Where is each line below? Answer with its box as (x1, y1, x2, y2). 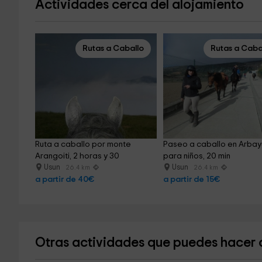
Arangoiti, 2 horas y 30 (35, 152, 119, 160)
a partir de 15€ (163, 175, 220, 184)
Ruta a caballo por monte (35, 140, 133, 149)
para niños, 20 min (163, 152, 231, 160)
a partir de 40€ (35, 175, 94, 184)
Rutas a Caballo (82, 44, 144, 53)
